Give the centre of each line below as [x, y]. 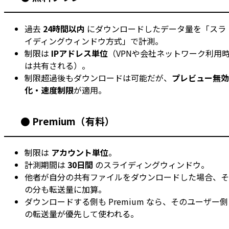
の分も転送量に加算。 [65, 189]
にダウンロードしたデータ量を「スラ [155, 29]
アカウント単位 [80, 153]
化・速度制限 [49, 90]
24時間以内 [64, 29]
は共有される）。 [57, 66]
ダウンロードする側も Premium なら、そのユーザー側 [126, 202]
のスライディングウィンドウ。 [151, 165]
